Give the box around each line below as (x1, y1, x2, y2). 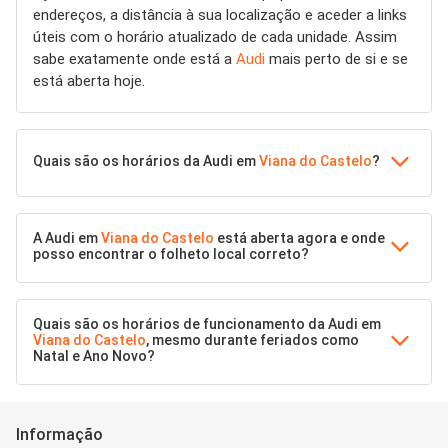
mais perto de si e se (265, 50, 408, 68)
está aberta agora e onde (214, 230, 385, 246)
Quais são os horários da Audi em (33, 153, 259, 169)
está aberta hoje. (33, 72, 145, 90)
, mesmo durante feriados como (146, 332, 359, 348)
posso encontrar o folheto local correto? (33, 246, 309, 262)
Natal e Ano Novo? (33, 348, 155, 364)
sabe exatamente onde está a (33, 50, 236, 68)
